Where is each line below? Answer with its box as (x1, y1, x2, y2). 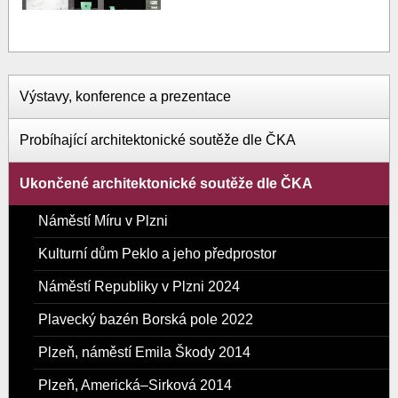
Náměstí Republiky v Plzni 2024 (37, 279, 240, 295)
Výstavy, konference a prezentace (19, 89, 231, 105)
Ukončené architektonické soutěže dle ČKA (19, 176, 313, 192)
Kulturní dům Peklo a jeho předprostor (37, 246, 276, 262)
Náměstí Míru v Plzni (37, 213, 168, 229)
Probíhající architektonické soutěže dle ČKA (19, 132, 296, 148)
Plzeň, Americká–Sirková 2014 (37, 378, 232, 394)
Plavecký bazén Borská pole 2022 (37, 312, 253, 328)
